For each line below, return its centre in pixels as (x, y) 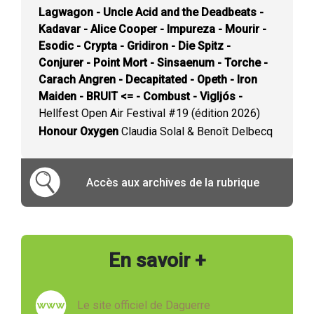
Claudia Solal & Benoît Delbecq (196, 131)
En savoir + (157, 261)
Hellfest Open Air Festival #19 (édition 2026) (149, 113)
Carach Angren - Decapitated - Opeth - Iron (148, 80)
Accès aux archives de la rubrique (173, 182)
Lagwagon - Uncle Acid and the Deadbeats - (151, 12)
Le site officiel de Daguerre (144, 305)
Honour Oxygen (78, 131)
